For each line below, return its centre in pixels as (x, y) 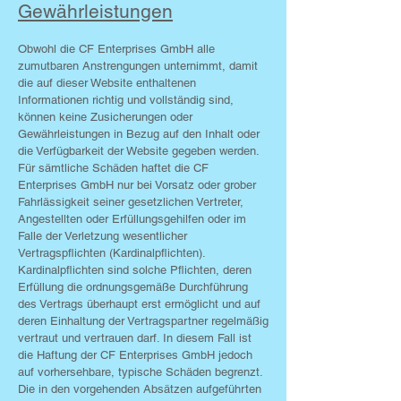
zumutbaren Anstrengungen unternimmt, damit (138, 66)
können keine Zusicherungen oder (105, 117)
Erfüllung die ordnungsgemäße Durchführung (133, 287)
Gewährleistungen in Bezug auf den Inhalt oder (139, 134)
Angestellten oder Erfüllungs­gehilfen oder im (132, 219)
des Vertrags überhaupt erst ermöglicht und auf (139, 304)
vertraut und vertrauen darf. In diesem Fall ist (135, 338)
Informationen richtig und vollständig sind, (126, 100)
